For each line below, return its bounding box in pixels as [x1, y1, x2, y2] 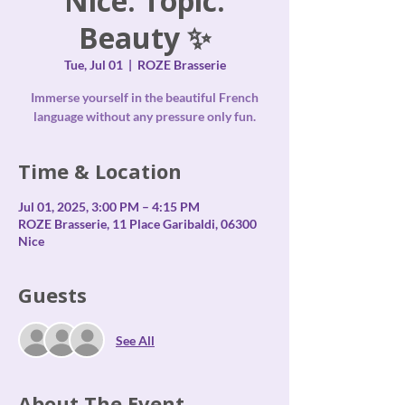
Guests [18, 281, 87, 308]
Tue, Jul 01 [63, 57, 123, 72]
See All [116, 332, 155, 348]
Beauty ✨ [79, 18, 211, 57]
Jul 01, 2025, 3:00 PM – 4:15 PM [18, 199, 200, 214]
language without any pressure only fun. [33, 108, 256, 124]
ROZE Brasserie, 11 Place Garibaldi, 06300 [18, 216, 257, 231]
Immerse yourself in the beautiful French [31, 89, 259, 105]
